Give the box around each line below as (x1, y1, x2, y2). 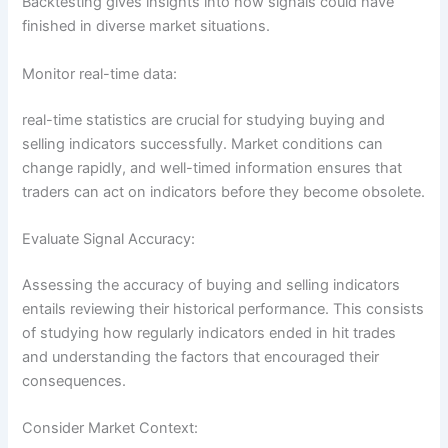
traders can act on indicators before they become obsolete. (22, 182, 426, 201)
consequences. (22, 371, 127, 390)
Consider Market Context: (22, 419, 199, 438)
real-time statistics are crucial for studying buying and (22, 110, 386, 129)
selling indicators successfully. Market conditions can (22, 134, 384, 153)
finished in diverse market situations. (22, 17, 271, 36)
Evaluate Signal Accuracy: (22, 230, 196, 248)
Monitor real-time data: (22, 64, 178, 83)
